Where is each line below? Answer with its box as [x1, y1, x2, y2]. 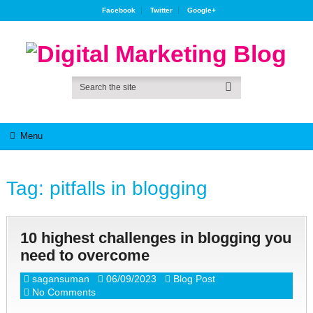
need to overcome [20, 247, 150, 264]
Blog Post [173, 273, 215, 284]
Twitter [150, 6, 173, 14]
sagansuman [31, 273, 89, 284]
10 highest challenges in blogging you [20, 229, 291, 247]
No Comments [31, 286, 96, 298]
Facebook [102, 6, 136, 14]
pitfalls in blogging [49, 177, 208, 199]
